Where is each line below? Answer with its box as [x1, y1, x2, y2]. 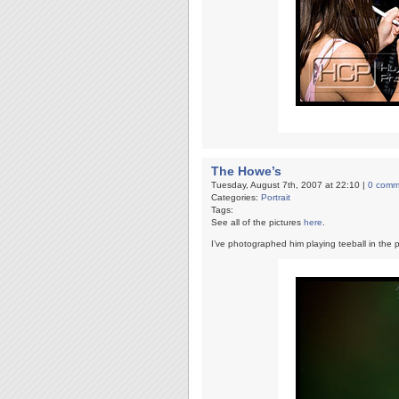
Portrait [261, 192, 290, 202]
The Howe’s [211, 164, 281, 178]
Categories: [211, 192, 261, 202]
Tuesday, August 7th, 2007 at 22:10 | [211, 180, 368, 190]
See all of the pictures [211, 217, 304, 227]
